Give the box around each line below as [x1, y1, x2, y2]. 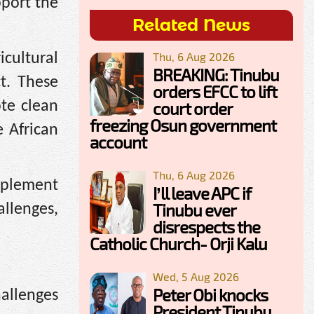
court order [153, 98, 232, 119]
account [90, 132, 146, 153]
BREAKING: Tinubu [153, 64, 279, 86]
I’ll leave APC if [153, 183, 251, 204]
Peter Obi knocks [153, 285, 268, 306]
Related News [132, 15, 250, 36]
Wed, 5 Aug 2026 [153, 270, 239, 284]
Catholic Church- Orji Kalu [90, 233, 267, 254]
